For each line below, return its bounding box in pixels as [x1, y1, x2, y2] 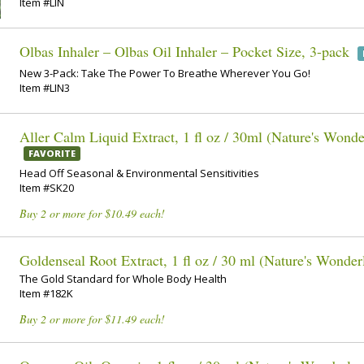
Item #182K [19, 286, 73, 301]
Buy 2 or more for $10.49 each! [19, 205, 165, 221]
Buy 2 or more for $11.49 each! [19, 311, 165, 327]
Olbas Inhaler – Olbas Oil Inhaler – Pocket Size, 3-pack [19, 41, 349, 62]
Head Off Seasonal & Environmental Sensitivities [19, 165, 259, 180]
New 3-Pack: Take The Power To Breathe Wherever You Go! [19, 65, 310, 80]
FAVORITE [28, 147, 76, 160]
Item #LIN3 [19, 80, 70, 95]
